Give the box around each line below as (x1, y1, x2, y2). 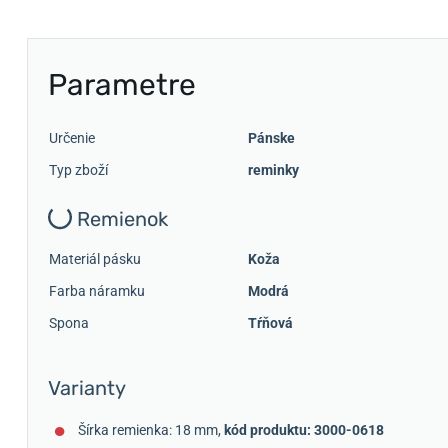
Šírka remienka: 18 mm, (78, 421, 224, 438)
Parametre (48, 67, 196, 103)
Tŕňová (248, 314, 293, 331)
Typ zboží (49, 162, 108, 178)
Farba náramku (49, 282, 145, 299)
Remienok (72, 207, 168, 231)
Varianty (48, 375, 126, 400)
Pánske (248, 130, 295, 146)
